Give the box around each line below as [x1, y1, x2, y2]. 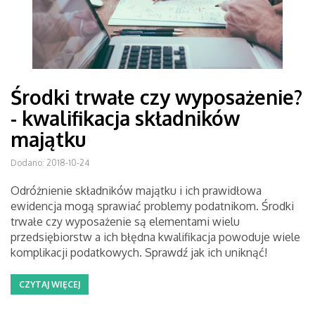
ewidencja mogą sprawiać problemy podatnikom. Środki [11, 199, 294, 213]
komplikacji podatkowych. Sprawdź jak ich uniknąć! [11, 245, 267, 259]
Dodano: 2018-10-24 [11, 157, 89, 168]
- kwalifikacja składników [11, 105, 240, 131]
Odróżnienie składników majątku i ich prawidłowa [11, 184, 262, 198]
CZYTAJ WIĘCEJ [19, 279, 80, 290]
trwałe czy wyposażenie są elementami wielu [11, 214, 240, 229]
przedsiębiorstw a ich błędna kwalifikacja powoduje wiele [11, 230, 300, 244]
